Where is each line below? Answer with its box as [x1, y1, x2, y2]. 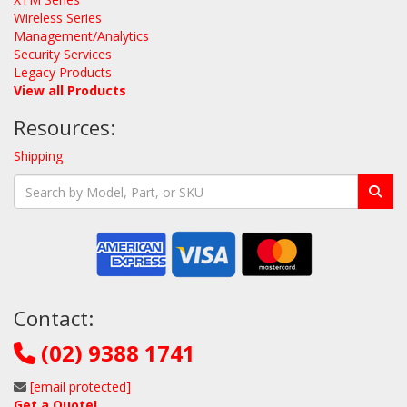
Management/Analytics [14, 27, 149, 45]
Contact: [14, 304, 94, 333]
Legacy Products [14, 64, 112, 81]
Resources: [14, 114, 115, 142]
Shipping [14, 147, 63, 164]
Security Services [14, 45, 112, 63]
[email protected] [30, 378, 131, 395]
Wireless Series [14, 9, 102, 26]
